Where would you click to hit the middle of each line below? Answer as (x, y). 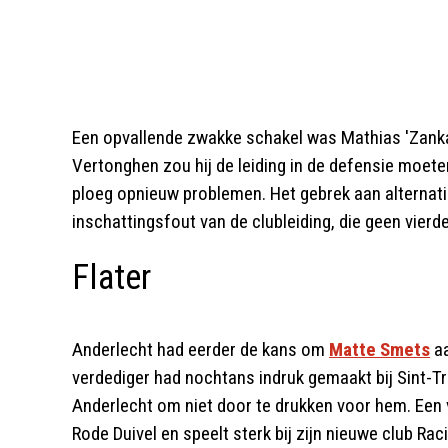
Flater (111, 277)
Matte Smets (379, 349)
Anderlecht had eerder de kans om (200, 349)
